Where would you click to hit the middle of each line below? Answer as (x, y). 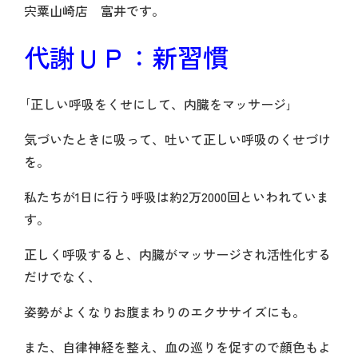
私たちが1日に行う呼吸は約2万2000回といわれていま (177, 197)
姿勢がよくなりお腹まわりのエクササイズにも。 (165, 312)
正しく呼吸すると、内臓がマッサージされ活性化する (177, 255)
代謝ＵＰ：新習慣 (126, 57)
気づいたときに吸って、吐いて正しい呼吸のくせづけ (177, 139)
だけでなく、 (62, 277)
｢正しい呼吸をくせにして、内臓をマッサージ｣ (158, 104)
